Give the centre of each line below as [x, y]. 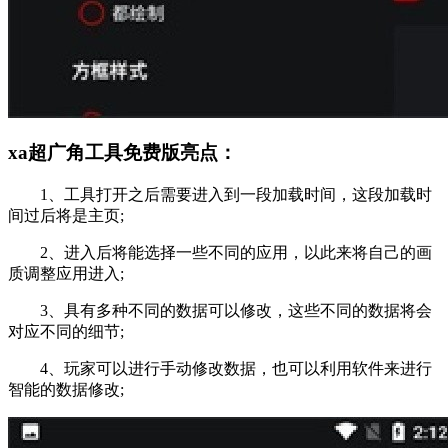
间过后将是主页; [66, 216]
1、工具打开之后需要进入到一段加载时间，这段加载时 [220, 195]
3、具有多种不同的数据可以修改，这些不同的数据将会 [220, 311]
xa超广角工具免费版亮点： [122, 153]
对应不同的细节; [66, 332]
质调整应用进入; [66, 274]
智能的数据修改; [66, 390]
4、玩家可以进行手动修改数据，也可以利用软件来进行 [220, 369]
